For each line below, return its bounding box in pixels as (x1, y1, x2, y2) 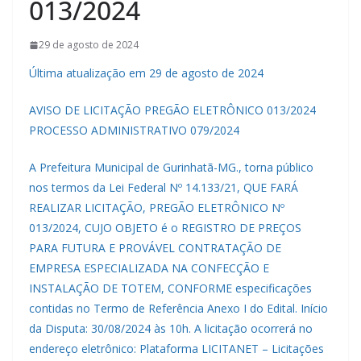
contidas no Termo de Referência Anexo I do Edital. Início (29, 301, 328, 317)
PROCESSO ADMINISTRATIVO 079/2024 (29, 122, 239, 139)
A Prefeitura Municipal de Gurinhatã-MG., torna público (29, 160, 313, 176)
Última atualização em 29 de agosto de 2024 (29, 65, 263, 81)
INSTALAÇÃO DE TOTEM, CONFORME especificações (29, 280, 312, 297)
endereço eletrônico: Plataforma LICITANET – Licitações (29, 341, 324, 357)
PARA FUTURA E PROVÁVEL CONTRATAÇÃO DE (29, 240, 281, 256)
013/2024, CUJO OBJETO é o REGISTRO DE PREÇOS (29, 220, 301, 236)
